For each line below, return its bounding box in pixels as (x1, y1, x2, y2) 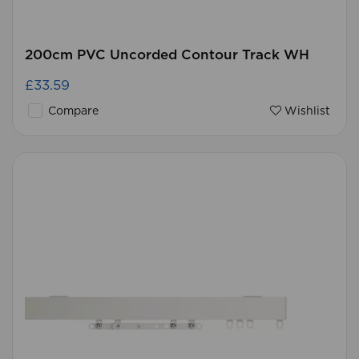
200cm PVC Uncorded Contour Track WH (25, 48, 309, 62)
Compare (45, 106, 99, 117)
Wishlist (281, 106, 330, 117)
